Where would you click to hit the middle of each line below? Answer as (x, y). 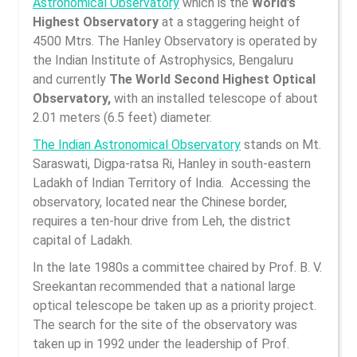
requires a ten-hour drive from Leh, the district (162, 221)
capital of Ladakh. (82, 240)
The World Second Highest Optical (211, 79)
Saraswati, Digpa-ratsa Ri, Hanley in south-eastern (172, 164)
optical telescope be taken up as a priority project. (175, 306)
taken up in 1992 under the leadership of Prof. (161, 344)
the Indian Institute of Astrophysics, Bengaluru (163, 60)
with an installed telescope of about (216, 98)
